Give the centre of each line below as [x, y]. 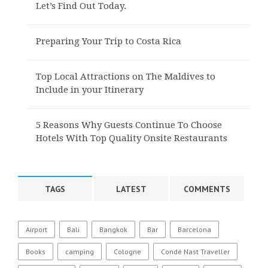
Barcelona [194, 229]
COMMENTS [207, 189]
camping [80, 251]
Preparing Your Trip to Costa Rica [109, 41]
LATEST [131, 189]
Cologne [127, 251]
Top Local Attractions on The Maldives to [126, 76]
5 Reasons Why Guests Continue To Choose [129, 125]
